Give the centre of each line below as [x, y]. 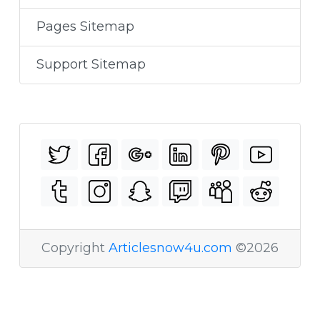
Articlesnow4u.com [170, 248]
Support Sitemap [91, 65]
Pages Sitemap [85, 27]
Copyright [75, 248]
